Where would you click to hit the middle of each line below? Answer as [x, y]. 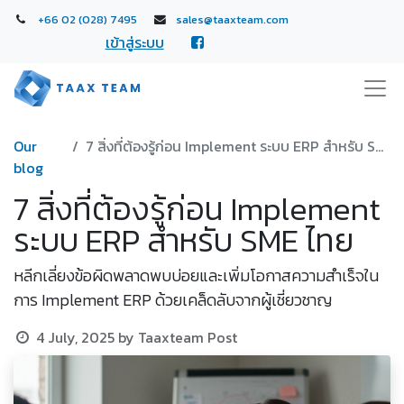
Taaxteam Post [187, 338]
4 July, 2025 [75, 338]
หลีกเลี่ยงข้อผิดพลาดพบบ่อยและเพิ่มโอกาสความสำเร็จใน [196, 276]
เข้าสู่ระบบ [134, 43]
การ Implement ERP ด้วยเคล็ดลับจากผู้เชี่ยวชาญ [173, 300]
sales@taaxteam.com [233, 19]
